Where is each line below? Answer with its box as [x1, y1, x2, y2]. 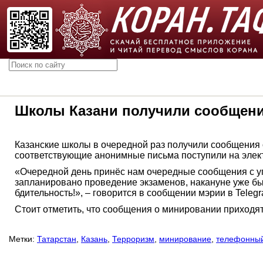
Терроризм [112, 234, 154, 244]
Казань [81, 234, 107, 244]
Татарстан [37, 234, 76, 244]
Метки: [9, 234, 35, 244]
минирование [159, 234, 211, 244]
